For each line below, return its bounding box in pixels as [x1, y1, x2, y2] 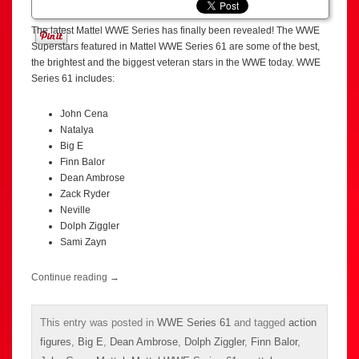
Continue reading [31, 272, 110, 284]
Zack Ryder [60, 188, 110, 200]
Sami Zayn [60, 236, 107, 248]
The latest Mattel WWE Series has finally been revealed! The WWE [31, 25, 320, 37]
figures [40, 336, 71, 349]
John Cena [60, 108, 108, 120]
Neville [60, 204, 91, 216]
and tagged [231, 317, 288, 329]
